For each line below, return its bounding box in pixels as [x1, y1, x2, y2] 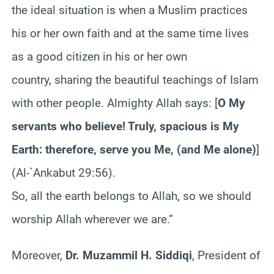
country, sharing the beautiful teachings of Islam [12, 72, 259, 87]
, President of [192, 248, 261, 262]
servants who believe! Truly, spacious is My [12, 119, 239, 133]
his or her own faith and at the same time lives [12, 26, 249, 40]
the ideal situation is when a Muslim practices [12, 2, 248, 17]
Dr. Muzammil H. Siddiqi [65, 248, 192, 262]
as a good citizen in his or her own [12, 49, 187, 64]
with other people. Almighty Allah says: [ [12, 95, 218, 110]
